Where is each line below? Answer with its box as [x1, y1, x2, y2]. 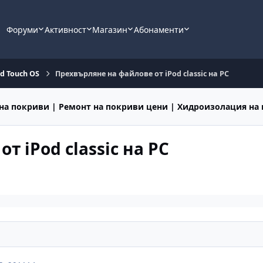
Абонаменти [133, 23, 184, 35]
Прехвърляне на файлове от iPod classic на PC [55, 68, 229, 79]
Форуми [6, 23, 39, 35]
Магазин [92, 23, 128, 35]
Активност [44, 23, 86, 35]
